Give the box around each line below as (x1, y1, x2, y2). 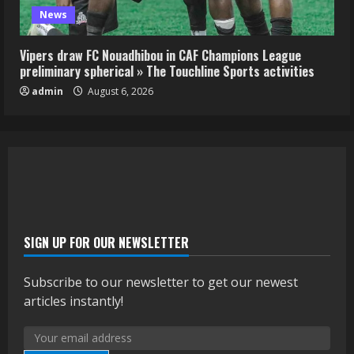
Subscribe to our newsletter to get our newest (24, 273, 298, 291)
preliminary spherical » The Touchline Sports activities (20, 61, 314, 81)
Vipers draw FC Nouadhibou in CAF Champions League (20, 45, 301, 65)
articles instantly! (24, 292, 123, 310)
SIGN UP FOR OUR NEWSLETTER (24, 232, 189, 252)
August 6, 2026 (85, 84, 153, 98)
